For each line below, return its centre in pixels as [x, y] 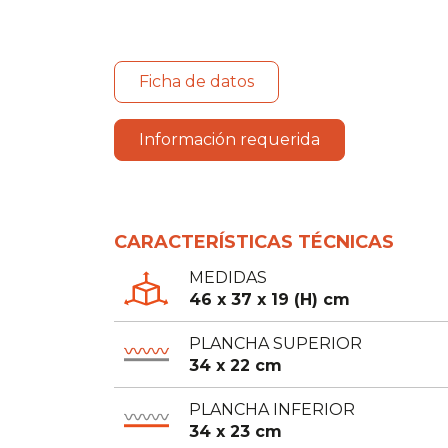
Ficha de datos [196, 81]
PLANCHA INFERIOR [272, 409]
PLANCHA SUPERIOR [275, 343]
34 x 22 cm [235, 365]
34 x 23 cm [235, 431]
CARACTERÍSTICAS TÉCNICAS [254, 242]
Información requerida [229, 139]
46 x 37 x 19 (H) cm [269, 299]
